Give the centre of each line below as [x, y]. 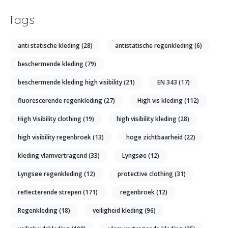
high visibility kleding [147, 119]
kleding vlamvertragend [53, 156]
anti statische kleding [50, 46]
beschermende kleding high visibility [71, 82]
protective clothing [146, 174]
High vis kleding [161, 101]
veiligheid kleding [119, 211]
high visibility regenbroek [55, 137]
